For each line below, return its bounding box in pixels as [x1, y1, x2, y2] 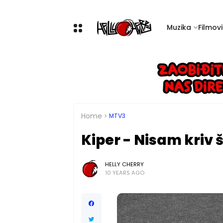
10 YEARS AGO [105, 168, 144, 177]
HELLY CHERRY [105, 160, 144, 168]
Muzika [167, 22, 191, 32]
